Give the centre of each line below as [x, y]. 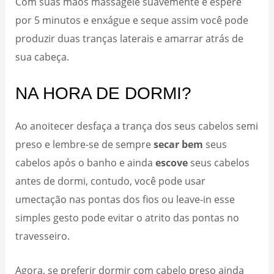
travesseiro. [43, 235]
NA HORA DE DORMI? [106, 93]
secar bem [179, 144]
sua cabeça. [44, 57]
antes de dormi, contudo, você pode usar [111, 180]
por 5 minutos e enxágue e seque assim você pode [132, 20]
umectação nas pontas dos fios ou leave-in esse [125, 199]
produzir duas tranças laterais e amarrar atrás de [130, 39]
